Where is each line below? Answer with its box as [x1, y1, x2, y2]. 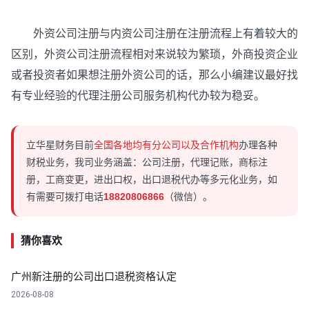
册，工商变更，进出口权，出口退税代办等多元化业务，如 [26, 174, 277, 186]
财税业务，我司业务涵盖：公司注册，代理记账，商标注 [26, 157, 268, 168]
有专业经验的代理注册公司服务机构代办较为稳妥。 [11, 90, 265, 102]
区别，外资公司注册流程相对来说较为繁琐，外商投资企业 [11, 48, 298, 61]
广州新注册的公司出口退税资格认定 [11, 270, 177, 283]
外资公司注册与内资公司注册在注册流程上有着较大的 [11, 28, 298, 40]
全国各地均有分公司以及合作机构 [94, 139, 239, 151]
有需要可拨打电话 [26, 191, 103, 203]
